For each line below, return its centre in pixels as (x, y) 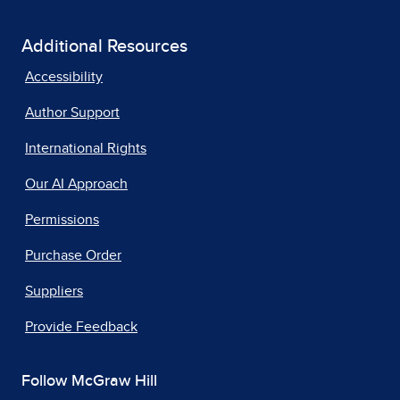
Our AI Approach (76, 184)
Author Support (72, 112)
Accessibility (64, 77)
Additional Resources (104, 46)
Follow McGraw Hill (89, 381)
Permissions (62, 220)
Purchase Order (73, 255)
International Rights (86, 148)
